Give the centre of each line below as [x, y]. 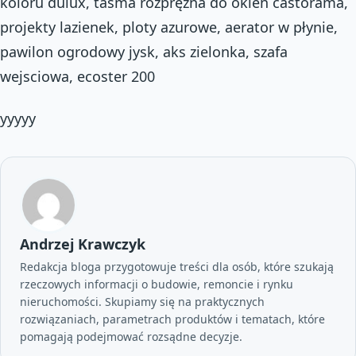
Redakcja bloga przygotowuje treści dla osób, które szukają [177, 267]
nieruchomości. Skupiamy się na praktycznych [142, 302]
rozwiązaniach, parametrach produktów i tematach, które [172, 319]
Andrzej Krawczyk [83, 244]
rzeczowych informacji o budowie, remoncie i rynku [157, 284]
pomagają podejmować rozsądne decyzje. [131, 337]
